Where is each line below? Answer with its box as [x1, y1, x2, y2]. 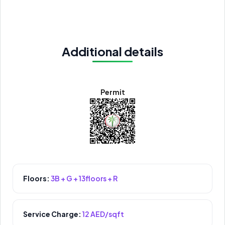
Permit [100, 87, 125, 97]
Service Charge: [23, 209, 81, 219]
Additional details [62, 44, 163, 59]
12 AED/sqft [82, 209, 124, 219]
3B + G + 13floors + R [51, 174, 118, 183]
